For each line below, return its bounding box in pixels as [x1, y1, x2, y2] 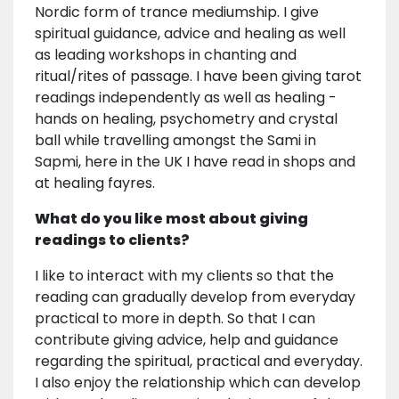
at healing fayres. [35, 173, 155, 194]
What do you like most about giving [35, 208, 308, 230]
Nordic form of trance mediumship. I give [35, 2, 319, 23]
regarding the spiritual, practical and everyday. [35, 351, 362, 372]
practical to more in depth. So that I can [35, 308, 315, 330]
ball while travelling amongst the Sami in [35, 130, 316, 151]
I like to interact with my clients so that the [35, 265, 334, 287]
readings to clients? [35, 230, 190, 251]
